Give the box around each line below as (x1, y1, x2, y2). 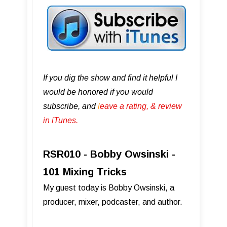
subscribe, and (43, 101, 98, 110)
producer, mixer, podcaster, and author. (43, 197, 182, 206)
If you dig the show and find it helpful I (43, 73, 177, 82)
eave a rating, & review (100, 101, 182, 110)
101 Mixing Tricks (43, 166, 127, 177)
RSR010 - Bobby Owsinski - (43, 148, 175, 160)
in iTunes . (43, 116, 78, 125)
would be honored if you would (43, 87, 153, 96)
